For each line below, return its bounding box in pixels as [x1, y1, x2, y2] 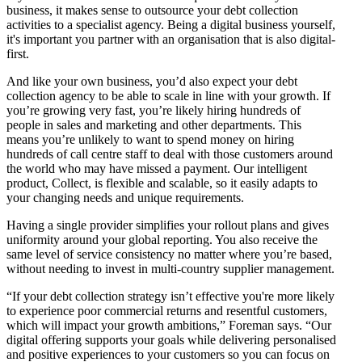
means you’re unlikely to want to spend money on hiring [6, 133, 294, 147]
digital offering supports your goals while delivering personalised [6, 333, 336, 347]
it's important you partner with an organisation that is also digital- [6, 32, 335, 47]
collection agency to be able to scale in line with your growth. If [6, 89, 330, 103]
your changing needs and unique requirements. [6, 191, 244, 205]
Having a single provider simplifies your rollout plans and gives [6, 218, 329, 233]
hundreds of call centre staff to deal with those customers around [6, 147, 333, 162]
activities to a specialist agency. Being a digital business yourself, [6, 18, 335, 32]
